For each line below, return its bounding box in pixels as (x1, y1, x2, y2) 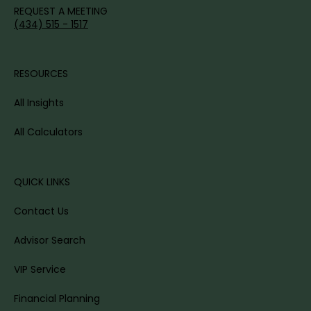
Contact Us (14, 204, 69, 219)
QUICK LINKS (14, 175, 70, 190)
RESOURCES (14, 67, 68, 81)
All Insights (14, 96, 64, 110)
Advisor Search (14, 233, 85, 248)
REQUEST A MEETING (14, 4, 108, 19)
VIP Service (14, 262, 66, 277)
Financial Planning (14, 292, 100, 306)
